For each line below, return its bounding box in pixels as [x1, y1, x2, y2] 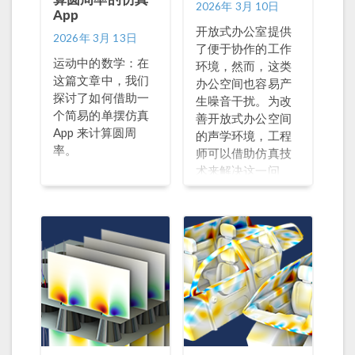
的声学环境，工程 [195, 128, 292, 143]
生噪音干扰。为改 [195, 94, 292, 108]
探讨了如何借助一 [53, 90, 150, 105]
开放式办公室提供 [195, 24, 292, 38]
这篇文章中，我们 [53, 73, 150, 87]
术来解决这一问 [195, 163, 280, 177]
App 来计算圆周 [53, 125, 137, 139]
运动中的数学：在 [53, 55, 150, 70]
